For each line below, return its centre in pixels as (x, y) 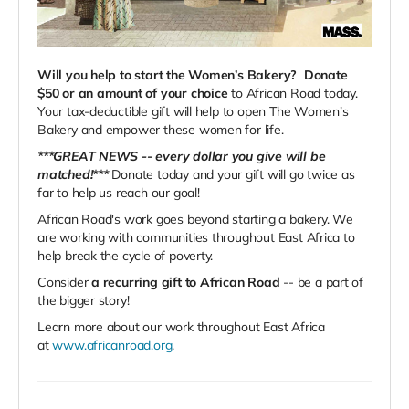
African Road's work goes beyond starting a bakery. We (195, 220)
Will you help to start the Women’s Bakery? (169, 75)
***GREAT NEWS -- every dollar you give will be (182, 157)
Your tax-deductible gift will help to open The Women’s (193, 112)
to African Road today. (294, 94)
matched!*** (73, 175)
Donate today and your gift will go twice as (231, 175)
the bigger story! (85, 301)
